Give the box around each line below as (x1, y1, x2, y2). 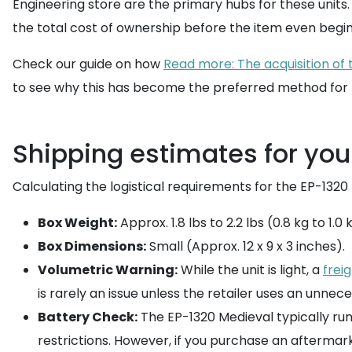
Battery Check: (38, 308, 137, 326)
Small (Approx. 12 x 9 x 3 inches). (146, 237, 345, 255)
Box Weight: (38, 214, 117, 232)
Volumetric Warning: (38, 261, 178, 279)
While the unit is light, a (178, 261, 323, 279)
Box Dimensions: (38, 237, 146, 255)
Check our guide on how (13, 55, 163, 73)
